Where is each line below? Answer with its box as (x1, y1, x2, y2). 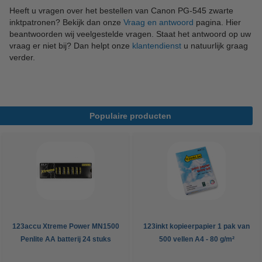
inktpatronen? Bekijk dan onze (9, 17, 123, 27)
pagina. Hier (194, 17, 241, 27)
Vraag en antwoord (123, 17, 194, 27)
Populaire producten (89, 111, 171, 121)
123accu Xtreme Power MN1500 (12, 222, 119, 231)
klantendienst (132, 40, 181, 50)
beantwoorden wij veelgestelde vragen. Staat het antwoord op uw (9, 29, 251, 39)
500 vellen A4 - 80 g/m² (158, 235, 235, 244)
